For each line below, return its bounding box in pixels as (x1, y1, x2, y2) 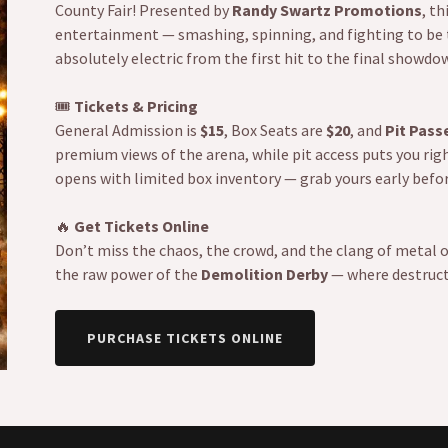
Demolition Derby (200, 264, 328, 285)
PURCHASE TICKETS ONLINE (86, 329, 283, 348)
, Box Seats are (223, 120, 326, 141)
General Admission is (54, 120, 200, 141)
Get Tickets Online (73, 216, 209, 237)
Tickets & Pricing (73, 96, 198, 117)
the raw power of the (54, 264, 201, 285)
